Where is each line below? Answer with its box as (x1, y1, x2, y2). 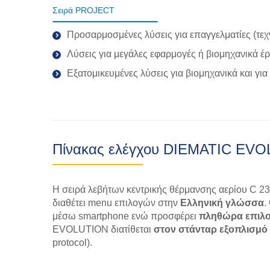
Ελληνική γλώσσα (180, 198, 264, 208)
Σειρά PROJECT (52, 5, 115, 15)
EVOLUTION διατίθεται (52, 224, 154, 234)
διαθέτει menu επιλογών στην (52, 198, 180, 208)
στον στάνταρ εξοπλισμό (154, 224, 268, 234)
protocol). (52, 237, 92, 248)
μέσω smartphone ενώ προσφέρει (52, 211, 199, 221)
